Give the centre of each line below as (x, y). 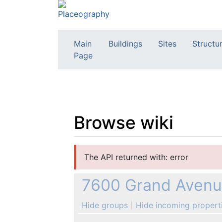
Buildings (125, 44)
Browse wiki (124, 122)
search (163, 150)
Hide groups (105, 205)
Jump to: (90, 150)
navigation (126, 150)
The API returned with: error (136, 157)
